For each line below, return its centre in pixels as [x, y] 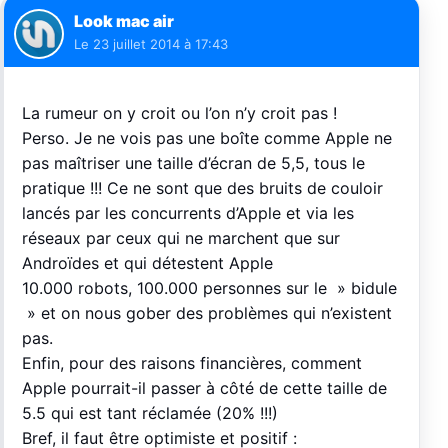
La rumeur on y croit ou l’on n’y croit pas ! [179, 113]
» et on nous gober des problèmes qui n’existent [207, 313]
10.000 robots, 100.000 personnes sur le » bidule [209, 288]
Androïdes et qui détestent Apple [147, 263]
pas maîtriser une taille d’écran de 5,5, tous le [193, 163]
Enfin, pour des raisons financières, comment [192, 363]
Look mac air [124, 21]
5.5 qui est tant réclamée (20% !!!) [150, 413]
